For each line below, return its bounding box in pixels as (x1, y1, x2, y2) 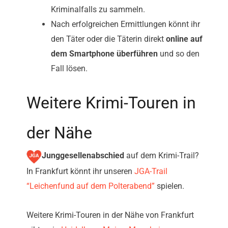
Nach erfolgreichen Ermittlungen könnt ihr (51, 19, 200, 30)
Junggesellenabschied (42, 151, 124, 161)
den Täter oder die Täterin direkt (51, 34, 166, 44)
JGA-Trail (134, 166, 167, 177)
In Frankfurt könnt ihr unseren (26, 166, 134, 177)
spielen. (155, 181, 184, 191)
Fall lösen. (51, 64, 88, 74)
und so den (158, 49, 199, 59)
